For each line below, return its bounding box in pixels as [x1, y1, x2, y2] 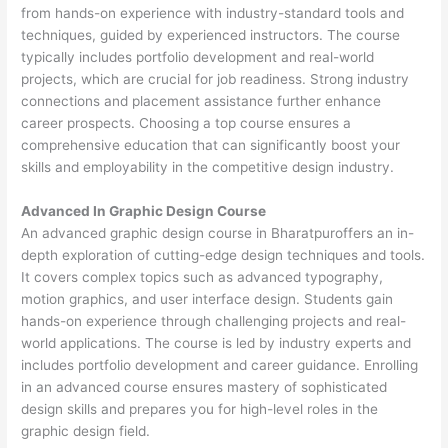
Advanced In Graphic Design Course [21, 202, 267, 219]
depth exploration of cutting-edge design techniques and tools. [21, 246, 426, 263]
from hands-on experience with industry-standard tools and [21, 5, 405, 22]
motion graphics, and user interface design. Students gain [21, 290, 394, 307]
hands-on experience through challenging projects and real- [21, 312, 407, 329]
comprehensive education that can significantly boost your [21, 137, 401, 154]
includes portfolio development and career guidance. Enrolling [21, 356, 419, 373]
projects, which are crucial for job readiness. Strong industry [21, 71, 410, 88]
